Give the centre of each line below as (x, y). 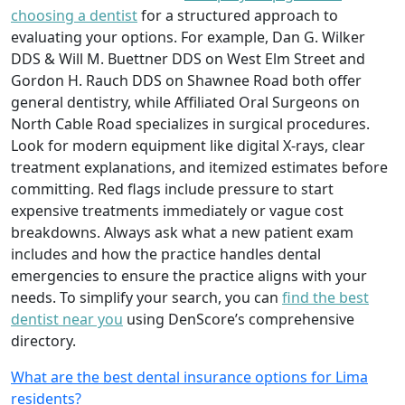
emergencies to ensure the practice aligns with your (189, 275)
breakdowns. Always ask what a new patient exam (182, 232)
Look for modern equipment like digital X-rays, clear (188, 145)
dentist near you (67, 319)
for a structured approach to (238, 15)
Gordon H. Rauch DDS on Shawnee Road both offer (186, 80)
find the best (325, 297)
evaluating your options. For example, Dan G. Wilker (188, 37)
